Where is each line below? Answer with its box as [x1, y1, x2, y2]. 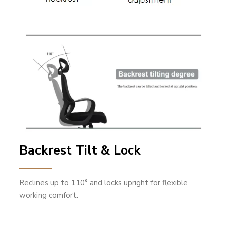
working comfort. [19, 190, 79, 201]
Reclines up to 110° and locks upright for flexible [19, 178, 188, 188]
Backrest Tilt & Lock [19, 142, 141, 160]
